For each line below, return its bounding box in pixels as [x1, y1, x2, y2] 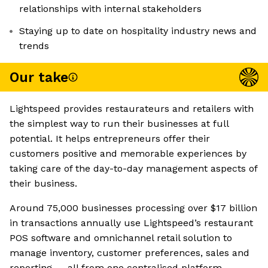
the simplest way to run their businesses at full [10, 118, 229, 130]
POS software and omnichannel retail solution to [10, 232, 232, 244]
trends [19, 40, 49, 52]
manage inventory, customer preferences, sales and [10, 247, 249, 259]
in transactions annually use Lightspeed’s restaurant [10, 217, 253, 229]
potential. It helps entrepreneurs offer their [10, 133, 210, 145]
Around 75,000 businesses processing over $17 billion [10, 202, 257, 214]
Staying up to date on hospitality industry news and [19, 25, 257, 37]
